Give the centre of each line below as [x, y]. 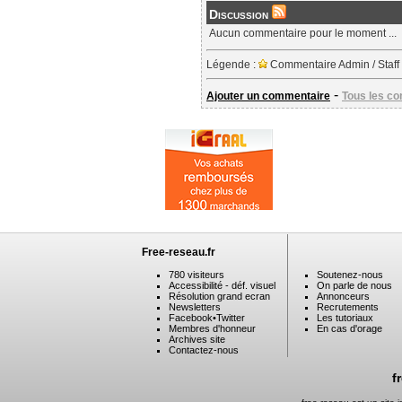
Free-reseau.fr [179, 252]
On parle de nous [354, 285]
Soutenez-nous [350, 275]
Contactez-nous [204, 350]
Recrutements [348, 307]
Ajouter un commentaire [268, 96]
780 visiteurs [197, 275]
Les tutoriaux [345, 318]
